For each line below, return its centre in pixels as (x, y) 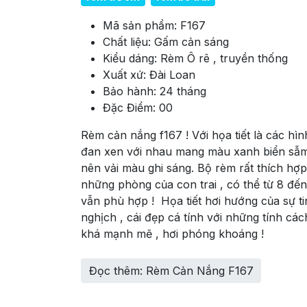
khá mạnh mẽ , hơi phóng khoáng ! (174, 233)
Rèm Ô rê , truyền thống (224, 58)
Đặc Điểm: (131, 107)
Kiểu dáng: (132, 58)
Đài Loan (172, 74)
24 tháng (183, 91)
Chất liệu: (128, 41)
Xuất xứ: (126, 74)
